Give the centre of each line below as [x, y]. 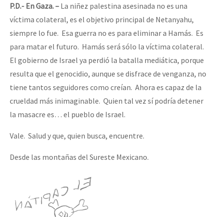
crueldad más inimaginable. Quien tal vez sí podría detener [107, 101]
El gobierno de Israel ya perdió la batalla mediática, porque [107, 60]
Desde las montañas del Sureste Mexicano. [79, 157]
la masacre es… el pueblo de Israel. [68, 114]
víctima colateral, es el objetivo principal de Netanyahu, [102, 19]
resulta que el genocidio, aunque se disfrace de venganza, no [108, 73]
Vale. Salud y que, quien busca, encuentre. [77, 135]
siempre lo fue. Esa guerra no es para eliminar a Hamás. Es [107, 33]
